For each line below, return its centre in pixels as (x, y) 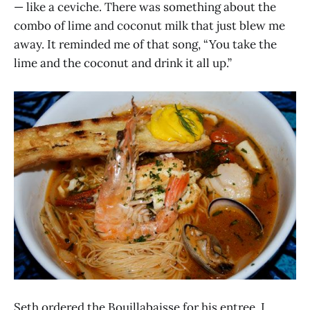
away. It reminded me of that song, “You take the (145, 45)
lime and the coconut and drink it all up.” (123, 63)
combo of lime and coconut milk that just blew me (149, 26)
